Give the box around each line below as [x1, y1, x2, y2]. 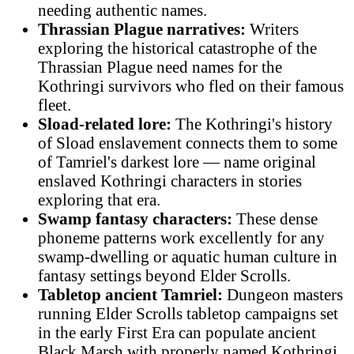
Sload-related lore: [38, 114, 171, 133]
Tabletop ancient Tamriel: [38, 284, 223, 303]
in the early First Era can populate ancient [38, 322, 316, 341]
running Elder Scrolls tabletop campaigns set [38, 303, 338, 322]
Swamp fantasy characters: [38, 209, 232, 228]
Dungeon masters [223, 284, 343, 303]
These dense [232, 209, 318, 228]
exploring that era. [38, 190, 160, 209]
